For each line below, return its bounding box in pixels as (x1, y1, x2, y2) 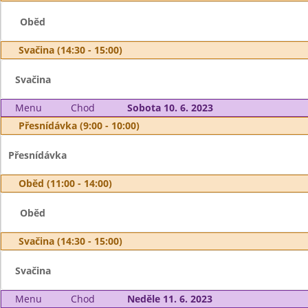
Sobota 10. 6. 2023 (126, 101, 213, 114)
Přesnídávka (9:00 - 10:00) (19, 119, 140, 132)
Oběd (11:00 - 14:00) (19, 177, 112, 190)
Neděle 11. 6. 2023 (126, 292, 212, 305)
